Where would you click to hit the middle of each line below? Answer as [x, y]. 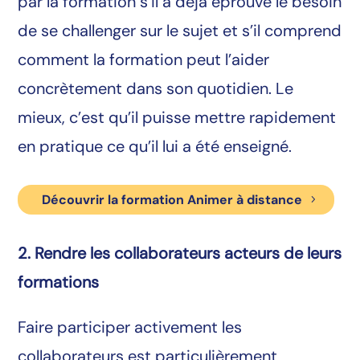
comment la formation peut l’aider [144, 60]
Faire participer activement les [130, 327]
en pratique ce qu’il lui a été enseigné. [155, 147]
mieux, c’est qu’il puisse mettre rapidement [177, 118]
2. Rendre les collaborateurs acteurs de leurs [180, 253]
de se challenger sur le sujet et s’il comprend [180, 31]
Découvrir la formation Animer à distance [172, 200]
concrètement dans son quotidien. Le [156, 89]
